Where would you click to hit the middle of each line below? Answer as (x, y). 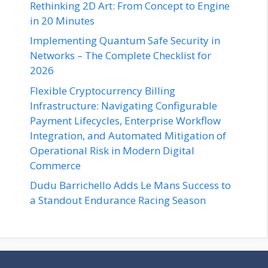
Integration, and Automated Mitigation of (128, 135)
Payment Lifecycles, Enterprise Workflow (125, 120)
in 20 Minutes (62, 20)
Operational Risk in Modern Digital (112, 150)
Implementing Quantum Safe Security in (125, 41)
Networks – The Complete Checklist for (121, 56)
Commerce (55, 165)
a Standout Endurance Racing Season (118, 200)
